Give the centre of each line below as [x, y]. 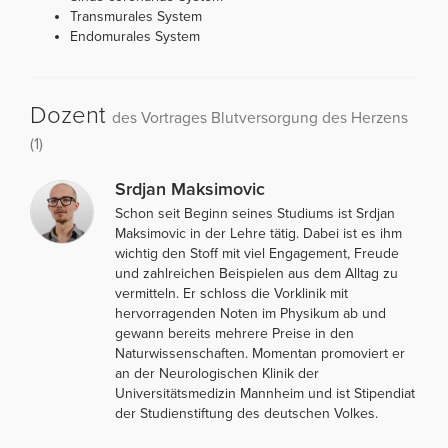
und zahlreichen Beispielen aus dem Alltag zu [256, 273]
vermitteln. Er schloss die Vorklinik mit [231, 293]
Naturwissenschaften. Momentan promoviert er [260, 353]
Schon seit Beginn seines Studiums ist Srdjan [255, 213]
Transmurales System [136, 16]
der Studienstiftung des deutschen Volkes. [246, 413]
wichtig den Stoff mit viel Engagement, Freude [257, 253]
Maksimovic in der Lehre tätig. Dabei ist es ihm [258, 233]
